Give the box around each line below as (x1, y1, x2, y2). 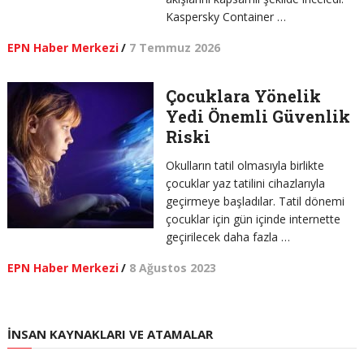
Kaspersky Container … (166, 9, 286, 24)
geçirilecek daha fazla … (166, 229, 290, 245)
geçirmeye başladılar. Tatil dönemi (166, 193, 344, 209)
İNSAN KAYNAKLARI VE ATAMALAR (6, 326, 213, 342)
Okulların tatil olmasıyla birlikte (166, 158, 324, 173)
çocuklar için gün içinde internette (166, 211, 340, 227)
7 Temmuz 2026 (128, 40, 220, 55)
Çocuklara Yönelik (166, 85, 321, 106)
